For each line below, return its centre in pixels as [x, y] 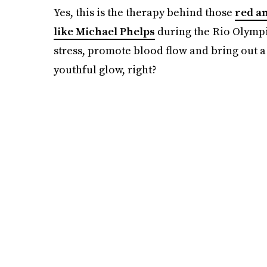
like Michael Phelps [104, 31]
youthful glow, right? [105, 69]
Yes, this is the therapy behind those [144, 12]
